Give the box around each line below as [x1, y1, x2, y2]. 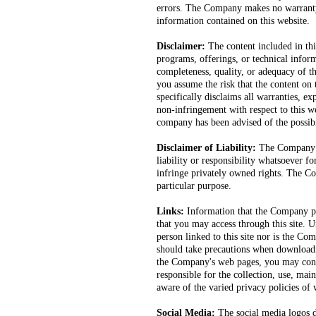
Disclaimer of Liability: [157, 142, 256, 153]
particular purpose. [157, 181, 231, 191]
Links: [157, 206, 187, 217]
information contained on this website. [157, 16, 310, 26]
